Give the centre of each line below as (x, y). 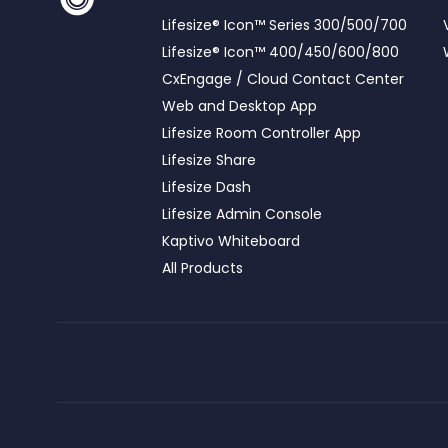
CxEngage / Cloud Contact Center (282, 78)
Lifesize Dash (206, 186)
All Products (202, 267)
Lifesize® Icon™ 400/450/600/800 (280, 51)
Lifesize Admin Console (241, 213)
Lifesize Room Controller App (261, 132)
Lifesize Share (208, 159)
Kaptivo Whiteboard (230, 240)
